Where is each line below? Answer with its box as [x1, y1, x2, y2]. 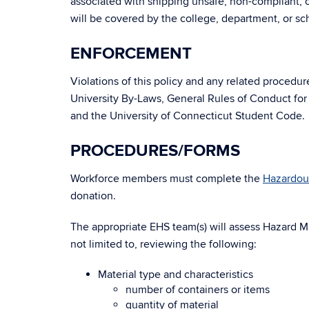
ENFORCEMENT [70, 43, 192, 63]
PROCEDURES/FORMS [70, 141, 240, 161]
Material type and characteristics [98, 268, 253, 281]
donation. [70, 189, 116, 203]
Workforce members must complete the [70, 172, 263, 186]
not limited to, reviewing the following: [70, 237, 257, 251]
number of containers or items [126, 283, 270, 297]
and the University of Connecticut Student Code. [70, 109, 305, 123]
